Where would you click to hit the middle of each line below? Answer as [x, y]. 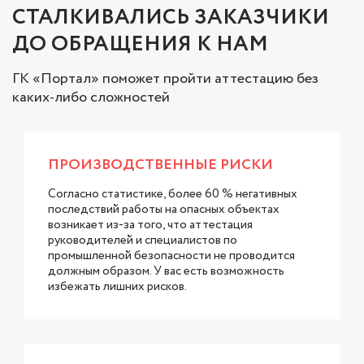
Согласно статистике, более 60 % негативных [173, 194]
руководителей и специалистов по [143, 240]
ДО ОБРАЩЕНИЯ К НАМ [140, 44]
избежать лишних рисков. [117, 286]
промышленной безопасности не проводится [171, 256]
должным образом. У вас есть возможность [166, 271]
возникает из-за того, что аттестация [150, 225]
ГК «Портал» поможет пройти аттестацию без [165, 78]
